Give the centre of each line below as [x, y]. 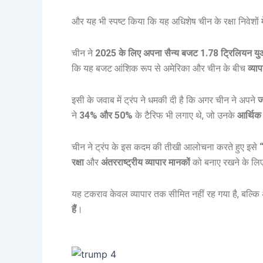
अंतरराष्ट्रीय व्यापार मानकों [146, 163]
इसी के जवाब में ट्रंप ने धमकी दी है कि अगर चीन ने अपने [165, 100]
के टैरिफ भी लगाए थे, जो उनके [185, 116]
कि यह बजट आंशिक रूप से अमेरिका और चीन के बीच [160, 69]
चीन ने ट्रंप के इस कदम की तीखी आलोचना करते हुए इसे [166, 147]
